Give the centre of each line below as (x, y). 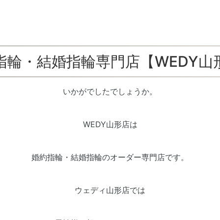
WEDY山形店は (110, 124)
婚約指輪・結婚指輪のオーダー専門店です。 (110, 157)
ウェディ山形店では (110, 190)
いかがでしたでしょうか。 (110, 91)
